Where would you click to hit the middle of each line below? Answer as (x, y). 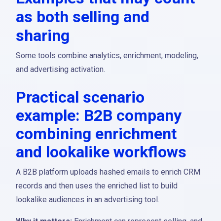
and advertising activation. (60, 69)
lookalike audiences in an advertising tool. (88, 200)
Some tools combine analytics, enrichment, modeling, (107, 55)
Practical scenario (80, 97)
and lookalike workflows (101, 152)
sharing (43, 36)
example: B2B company (99, 115)
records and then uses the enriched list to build (97, 186)
